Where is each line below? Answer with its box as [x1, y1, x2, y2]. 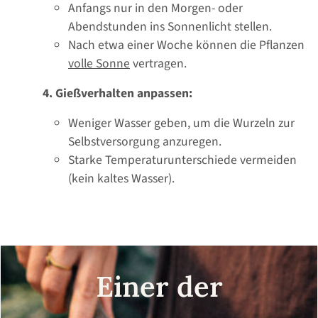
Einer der [95, 268, 223, 305]
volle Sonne [68, 55, 130, 73]
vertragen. [130, 55, 187, 73]
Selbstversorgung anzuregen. [68, 133, 221, 151]
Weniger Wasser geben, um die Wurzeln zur [68, 114, 295, 133]
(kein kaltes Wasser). [68, 170, 175, 188]
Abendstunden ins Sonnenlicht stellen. [68, 18, 272, 36]
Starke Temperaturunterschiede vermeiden [68, 151, 297, 170]
